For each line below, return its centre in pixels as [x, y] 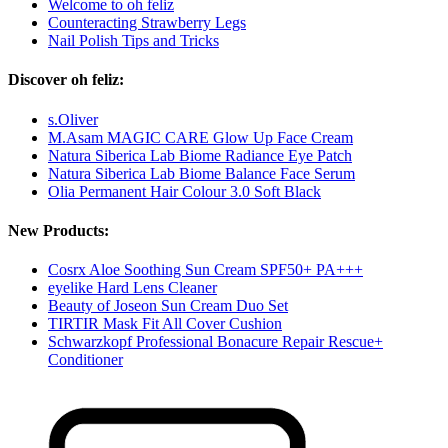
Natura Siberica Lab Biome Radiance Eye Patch [200, 155]
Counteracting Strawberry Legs [147, 23]
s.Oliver [73, 119]
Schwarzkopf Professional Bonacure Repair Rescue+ [215, 342]
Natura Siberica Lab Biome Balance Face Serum [201, 173]
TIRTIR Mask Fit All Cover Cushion [165, 324]
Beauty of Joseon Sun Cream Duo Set [168, 306]
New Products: [58, 230]
